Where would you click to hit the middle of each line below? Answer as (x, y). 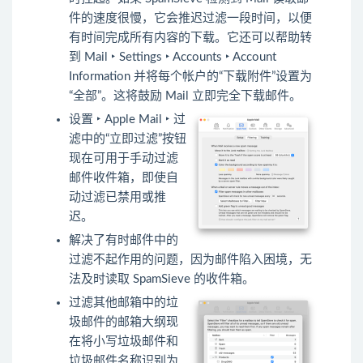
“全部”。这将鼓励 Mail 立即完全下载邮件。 (185, 96)
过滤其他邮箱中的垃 (124, 303)
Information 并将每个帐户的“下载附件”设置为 (190, 77)
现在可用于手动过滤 (124, 159)
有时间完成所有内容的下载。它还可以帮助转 (190, 38)
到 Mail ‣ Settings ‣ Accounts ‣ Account (173, 58)
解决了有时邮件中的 (124, 241)
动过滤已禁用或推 (117, 198)
